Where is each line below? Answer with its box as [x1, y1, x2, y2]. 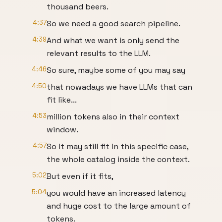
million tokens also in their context [47, 111, 179, 122]
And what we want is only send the [47, 35, 179, 46]
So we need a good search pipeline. [47, 18, 180, 29]
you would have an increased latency [47, 188, 186, 198]
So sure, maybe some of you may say [47, 65, 185, 75]
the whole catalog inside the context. [47, 154, 190, 165]
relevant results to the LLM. [47, 48, 151, 58]
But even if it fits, [47, 171, 113, 181]
